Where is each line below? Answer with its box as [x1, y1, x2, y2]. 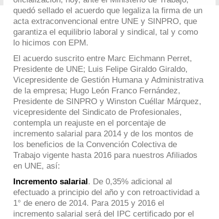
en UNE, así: [13, 161, 60, 171]
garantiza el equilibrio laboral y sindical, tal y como [13, 27, 198, 37]
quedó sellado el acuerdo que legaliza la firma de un [13, 6, 202, 15]
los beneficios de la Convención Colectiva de [13, 140, 177, 149]
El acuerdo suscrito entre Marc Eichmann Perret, [13, 54, 192, 63]
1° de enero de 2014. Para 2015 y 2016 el [13, 198, 164, 208]
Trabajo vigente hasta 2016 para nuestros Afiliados [13, 151, 197, 160]
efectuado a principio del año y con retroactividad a [13, 188, 199, 197]
